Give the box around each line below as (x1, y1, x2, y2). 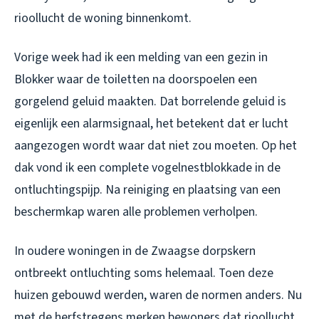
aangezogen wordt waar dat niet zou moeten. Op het (14, 137, 297, 155)
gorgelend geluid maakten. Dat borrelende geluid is (14, 93, 286, 111)
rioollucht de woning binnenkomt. (14, 9, 192, 28)
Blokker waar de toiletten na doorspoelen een (14, 70, 257, 89)
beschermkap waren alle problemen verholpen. (14, 203, 258, 221)
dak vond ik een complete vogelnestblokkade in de (14, 159, 281, 177)
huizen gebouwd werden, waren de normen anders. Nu (14, 286, 302, 305)
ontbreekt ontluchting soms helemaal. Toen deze (14, 264, 273, 283)
